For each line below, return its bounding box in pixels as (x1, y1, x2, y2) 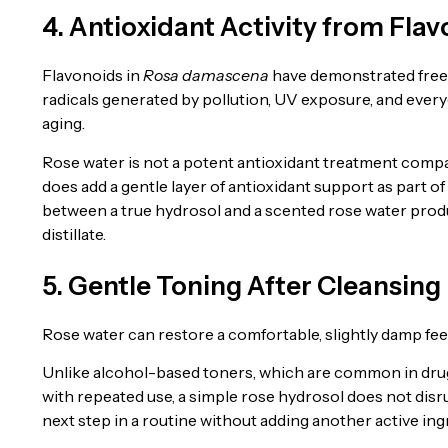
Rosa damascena (143, 65, 269, 86)
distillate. (42, 223, 106, 244)
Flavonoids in (42, 65, 143, 86)
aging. (42, 113, 85, 134)
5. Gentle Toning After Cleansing (42, 269, 441, 302)
